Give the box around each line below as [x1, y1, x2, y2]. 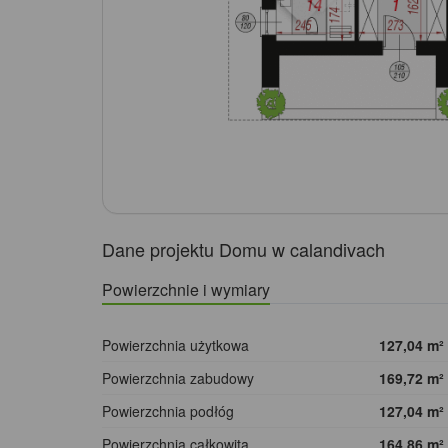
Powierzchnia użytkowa [102, 335, 249, 356]
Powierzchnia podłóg [102, 401, 234, 422]
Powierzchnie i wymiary [102, 278, 270, 302]
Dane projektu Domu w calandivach [102, 236, 385, 263]
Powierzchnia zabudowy [102, 368, 254, 389]
